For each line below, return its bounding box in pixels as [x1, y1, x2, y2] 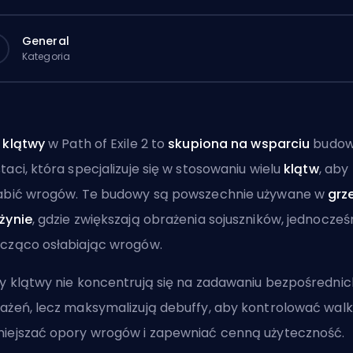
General [22, 32, 69, 49]
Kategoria [22, 49, 70, 63]
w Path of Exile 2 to [45, 135, 169, 153]
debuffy [159, 299, 209, 317]
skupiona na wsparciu [168, 135, 310, 153]
